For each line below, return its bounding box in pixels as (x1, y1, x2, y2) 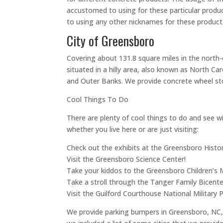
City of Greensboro (67, 31, 155, 51)
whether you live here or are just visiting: (67, 124, 201, 134)
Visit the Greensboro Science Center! (67, 154, 186, 164)
